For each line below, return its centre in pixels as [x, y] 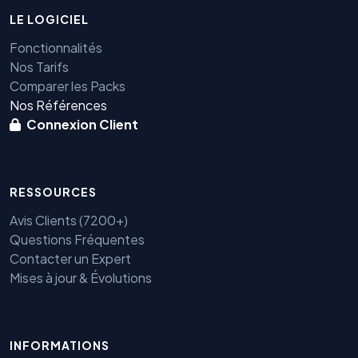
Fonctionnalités [56, 48]
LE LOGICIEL [49, 20]
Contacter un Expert [70, 259]
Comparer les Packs [68, 86]
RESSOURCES [53, 192]
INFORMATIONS [60, 346]
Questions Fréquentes [77, 240]
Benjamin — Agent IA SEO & [199, 349]
